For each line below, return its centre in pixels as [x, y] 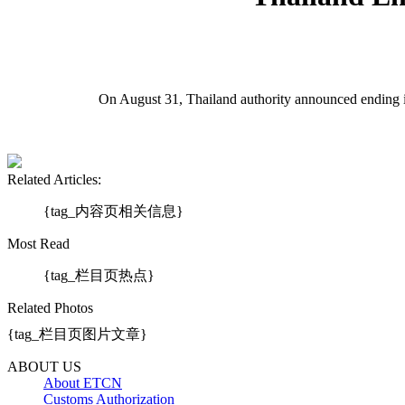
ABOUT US [44, 366]
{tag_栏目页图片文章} [77, 334]
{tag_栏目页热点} [99, 275]
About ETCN [83, 382]
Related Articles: [54, 179]
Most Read [38, 243]
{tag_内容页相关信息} [113, 211]
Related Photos [50, 307]
